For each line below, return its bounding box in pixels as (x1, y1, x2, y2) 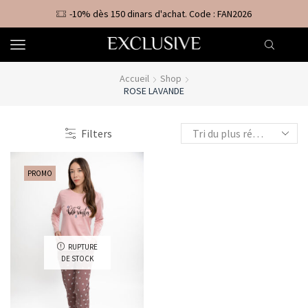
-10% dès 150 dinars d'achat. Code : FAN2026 (69, 8, 252, 20)
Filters (81, 126, 112, 140)
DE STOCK (60, 253, 93, 263)
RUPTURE (67, 241, 98, 252)
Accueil (119, 72, 149, 85)
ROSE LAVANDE (124, 85, 184, 97)
